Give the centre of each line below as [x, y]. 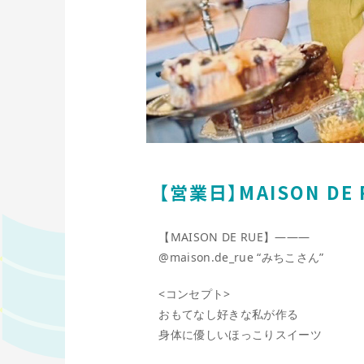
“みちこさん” [288, 258]
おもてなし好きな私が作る [229, 314]
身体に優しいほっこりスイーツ [240, 335]
